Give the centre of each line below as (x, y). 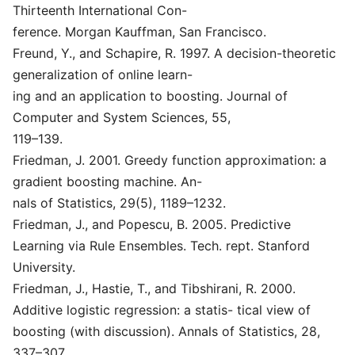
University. (44, 267)
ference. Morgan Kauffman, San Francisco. (139, 32)
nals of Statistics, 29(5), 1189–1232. (119, 203)
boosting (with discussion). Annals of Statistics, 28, (166, 331)
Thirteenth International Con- (100, 10)
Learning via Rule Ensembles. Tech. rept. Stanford (161, 246)
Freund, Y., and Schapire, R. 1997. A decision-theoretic (174, 53)
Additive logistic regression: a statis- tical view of (162, 310)
